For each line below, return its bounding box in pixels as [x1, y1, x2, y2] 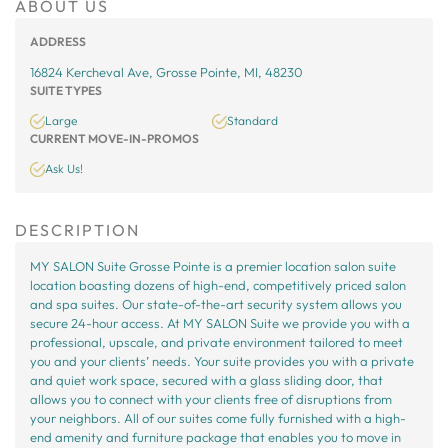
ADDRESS [30, 34, 86, 49]
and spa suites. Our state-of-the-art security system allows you [30, 296, 402, 312]
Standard [227, 113, 279, 128]
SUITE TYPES [30, 83, 102, 98]
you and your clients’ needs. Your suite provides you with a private [30, 353, 414, 369]
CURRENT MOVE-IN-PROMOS [30, 131, 199, 146]
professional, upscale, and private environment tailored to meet [30, 334, 403, 350]
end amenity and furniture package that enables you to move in [30, 429, 401, 445]
